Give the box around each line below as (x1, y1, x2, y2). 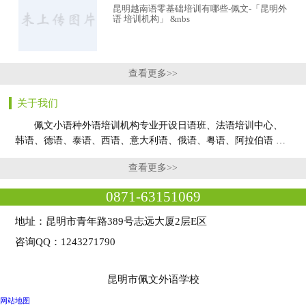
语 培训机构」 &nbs (112, 14, 190, 25)
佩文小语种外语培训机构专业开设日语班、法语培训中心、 (15, 120, 283, 131)
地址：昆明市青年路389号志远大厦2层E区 (15, 214, 208, 227)
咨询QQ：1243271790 (15, 235, 116, 247)
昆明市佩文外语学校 (107, 274, 199, 286)
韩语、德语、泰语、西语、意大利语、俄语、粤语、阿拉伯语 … (15, 135, 286, 146)
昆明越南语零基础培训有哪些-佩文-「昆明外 (112, 4, 287, 14)
